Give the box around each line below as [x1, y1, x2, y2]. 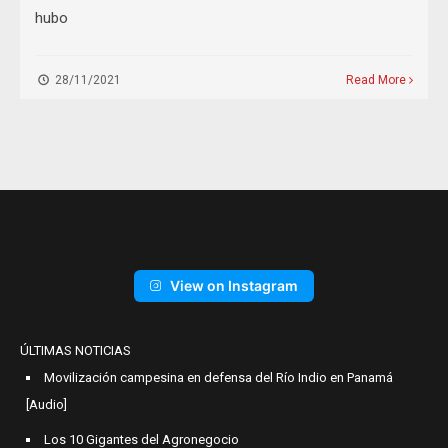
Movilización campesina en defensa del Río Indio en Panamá [44, 370, 393, 386]
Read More [346, 73, 409, 88]
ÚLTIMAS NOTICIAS [20, 343, 131, 359]
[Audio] [26, 397, 67, 413]
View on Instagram [170, 277, 298, 295]
